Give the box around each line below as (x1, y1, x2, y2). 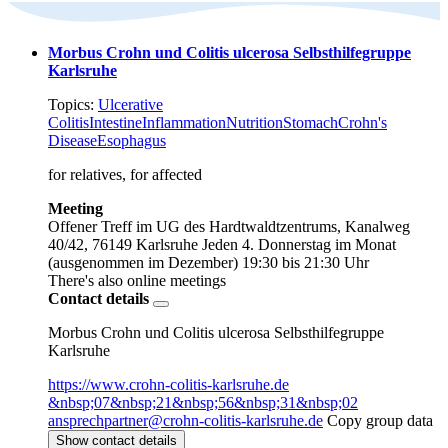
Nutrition (226, 114, 283, 132)
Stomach (283, 114, 338, 132)
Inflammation (142, 114, 226, 132)
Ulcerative (98, 96, 163, 114)
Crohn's (338, 114, 387, 132)
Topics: (48, 96, 98, 114)
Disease (48, 132, 97, 150)
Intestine (89, 114, 142, 132)
